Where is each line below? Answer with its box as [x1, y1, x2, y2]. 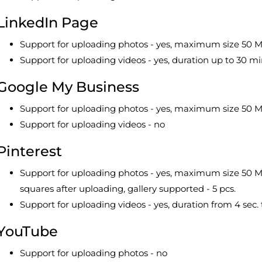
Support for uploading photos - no [20, 247, 167, 258]
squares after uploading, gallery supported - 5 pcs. [20, 183, 236, 194]
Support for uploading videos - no [20, 119, 165, 130]
